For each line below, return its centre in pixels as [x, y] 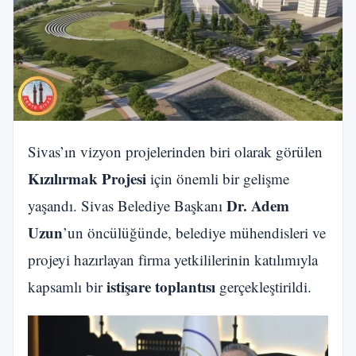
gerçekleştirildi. [263, 286]
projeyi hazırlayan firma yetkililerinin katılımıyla [173, 259]
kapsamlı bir [67, 286]
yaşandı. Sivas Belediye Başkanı [127, 205]
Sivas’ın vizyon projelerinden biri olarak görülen [175, 151]
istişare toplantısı [161, 286]
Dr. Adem [258, 205]
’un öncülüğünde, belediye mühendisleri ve [194, 232]
